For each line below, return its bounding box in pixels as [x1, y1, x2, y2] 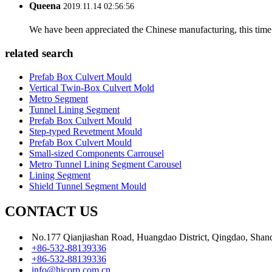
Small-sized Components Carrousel [29, 148, 164, 158]
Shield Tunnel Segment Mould [29, 180, 146, 191]
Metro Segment [29, 93, 88, 104]
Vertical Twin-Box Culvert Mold [29, 82, 154, 93]
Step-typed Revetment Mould [29, 126, 142, 137]
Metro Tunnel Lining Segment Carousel [29, 158, 182, 169]
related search [5, 46, 73, 59]
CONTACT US [5, 203, 98, 220]
